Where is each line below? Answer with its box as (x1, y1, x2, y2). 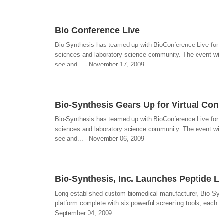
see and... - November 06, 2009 (55, 135, 144, 142)
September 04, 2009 (55, 209, 112, 217)
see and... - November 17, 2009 (55, 61, 144, 68)
